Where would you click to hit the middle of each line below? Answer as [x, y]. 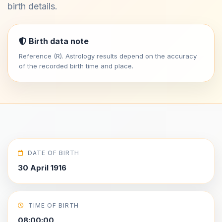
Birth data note [58, 41]
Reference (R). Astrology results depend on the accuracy [108, 56]
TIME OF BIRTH [54, 205]
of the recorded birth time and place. [76, 66]
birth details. [32, 6]
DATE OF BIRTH [54, 153]
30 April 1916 [42, 168]
